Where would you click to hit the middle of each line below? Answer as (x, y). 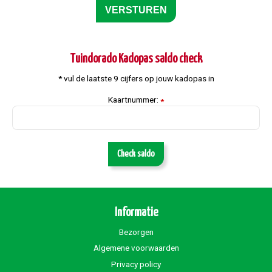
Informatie (136, 212)
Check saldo (136, 154)
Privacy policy (136, 264)
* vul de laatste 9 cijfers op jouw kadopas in (136, 78)
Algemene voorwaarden (136, 248)
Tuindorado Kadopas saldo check (136, 59)
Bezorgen (136, 232)
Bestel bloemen (40, 187)
